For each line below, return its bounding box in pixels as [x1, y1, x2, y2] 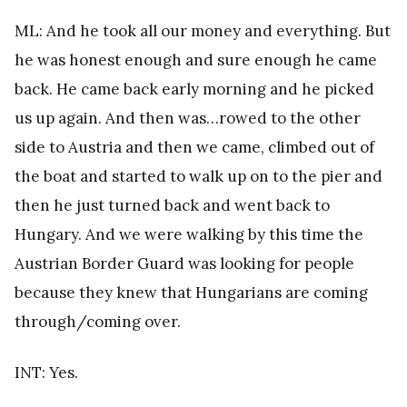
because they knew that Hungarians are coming [15, 282, 368, 303]
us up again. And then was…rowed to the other [15, 107, 361, 128]
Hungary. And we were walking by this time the [15, 223, 363, 244]
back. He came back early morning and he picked [15, 78, 374, 99]
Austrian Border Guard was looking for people [15, 253, 354, 273]
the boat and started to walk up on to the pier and [15, 165, 382, 186]
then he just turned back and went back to [15, 194, 330, 215]
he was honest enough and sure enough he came [15, 49, 377, 70]
